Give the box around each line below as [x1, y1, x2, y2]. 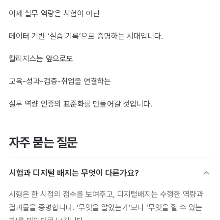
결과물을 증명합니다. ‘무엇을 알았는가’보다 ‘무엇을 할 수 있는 [9, 203, 202, 213]
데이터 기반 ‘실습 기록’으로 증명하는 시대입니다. [9, 31, 164, 41]
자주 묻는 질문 [9, 135, 78, 150]
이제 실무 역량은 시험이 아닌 [9, 9, 100, 19]
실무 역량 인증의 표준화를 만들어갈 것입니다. [9, 99, 153, 109]
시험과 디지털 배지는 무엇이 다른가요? [9, 168, 139, 178]
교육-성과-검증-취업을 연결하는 [9, 77, 111, 86]
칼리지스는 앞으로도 [9, 54, 73, 64]
